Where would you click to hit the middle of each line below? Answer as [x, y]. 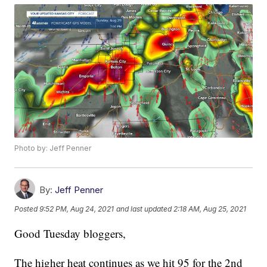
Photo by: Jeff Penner [53, 148]
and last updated [144, 209]
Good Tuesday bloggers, [70, 234]
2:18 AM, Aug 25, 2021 [210, 209]
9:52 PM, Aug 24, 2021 [77, 209]
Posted [27, 209]
